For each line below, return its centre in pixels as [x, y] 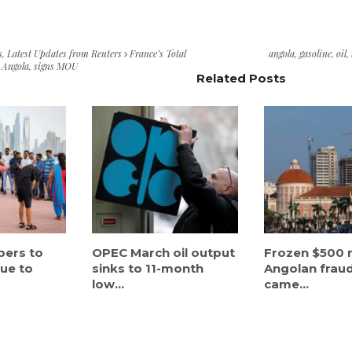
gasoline [315, 53]
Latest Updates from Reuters [65, 53]
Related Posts [241, 78]
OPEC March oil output [164, 252]
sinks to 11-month [148, 268]
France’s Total [157, 53]
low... [108, 284]
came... [287, 284]
